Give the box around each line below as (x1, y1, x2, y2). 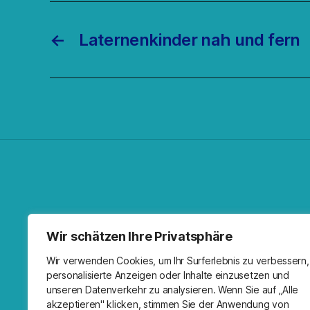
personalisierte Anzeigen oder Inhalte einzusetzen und (46, 269, 289, 281)
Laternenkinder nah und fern (79, 30, 300, 51)
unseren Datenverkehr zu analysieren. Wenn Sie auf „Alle (46, 284, 299, 295)
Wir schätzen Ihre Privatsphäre (46, 229, 232, 244)
